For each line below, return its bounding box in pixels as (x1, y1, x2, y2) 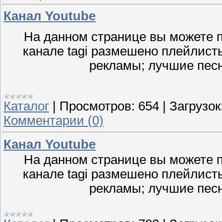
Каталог (3, 99, 49, 113)
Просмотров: (59, 99, 135, 113)
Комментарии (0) (3, 113, 104, 128)
